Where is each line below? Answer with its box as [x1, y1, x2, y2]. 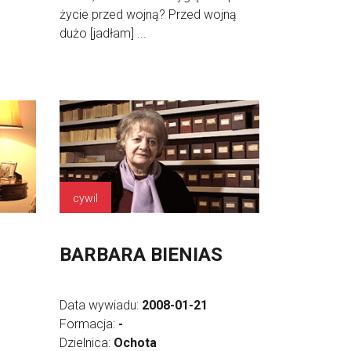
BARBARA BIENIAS [60, 243, 223, 266]
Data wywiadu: [60, 297, 142, 313]
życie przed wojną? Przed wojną [60, 7, 237, 22]
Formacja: [60, 316, 118, 331]
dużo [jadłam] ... [60, 26, 147, 41]
